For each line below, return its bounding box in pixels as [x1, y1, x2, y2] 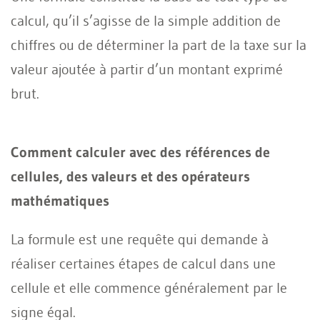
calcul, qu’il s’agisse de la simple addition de [11, 11, 281, 29]
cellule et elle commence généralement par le [11, 279, 287, 296]
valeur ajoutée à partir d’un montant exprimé [11, 60, 283, 78]
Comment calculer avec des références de [11, 143, 270, 161]
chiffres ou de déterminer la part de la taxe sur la [11, 36, 306, 54]
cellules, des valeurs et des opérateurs [11, 167, 250, 185]
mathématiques [11, 191, 109, 209]
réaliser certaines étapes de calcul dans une [11, 254, 276, 272]
